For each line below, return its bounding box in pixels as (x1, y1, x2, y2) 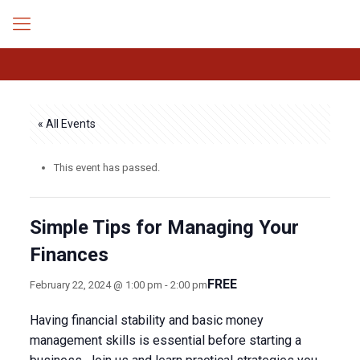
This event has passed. (53, 162, 160, 174)
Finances (29, 243, 108, 266)
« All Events (37, 117, 96, 130)
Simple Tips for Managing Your (29, 216, 299, 239)
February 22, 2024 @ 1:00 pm (29, 278, 162, 291)
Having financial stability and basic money (29, 313, 264, 328)
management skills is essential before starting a (29, 333, 301, 348)
